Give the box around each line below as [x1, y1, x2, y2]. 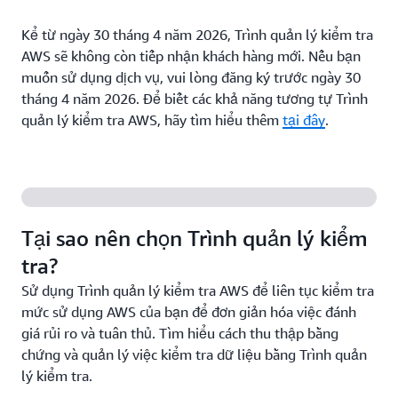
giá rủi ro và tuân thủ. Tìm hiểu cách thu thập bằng [21, 324, 338, 342]
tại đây [283, 111, 325, 129]
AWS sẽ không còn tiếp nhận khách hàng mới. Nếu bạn [21, 47, 361, 65]
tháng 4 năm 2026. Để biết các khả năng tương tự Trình [21, 90, 368, 107]
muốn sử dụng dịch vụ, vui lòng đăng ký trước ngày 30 [21, 68, 361, 86]
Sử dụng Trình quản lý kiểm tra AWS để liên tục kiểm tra [21, 282, 374, 299]
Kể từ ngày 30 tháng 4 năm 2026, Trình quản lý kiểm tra [21, 26, 373, 44]
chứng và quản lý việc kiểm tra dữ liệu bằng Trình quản [21, 346, 367, 363]
